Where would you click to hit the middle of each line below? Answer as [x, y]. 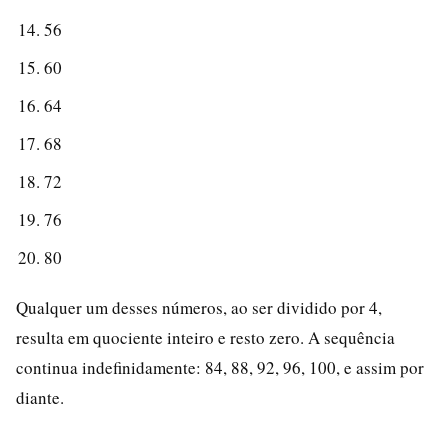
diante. [40, 397]
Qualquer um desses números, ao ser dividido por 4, [199, 307]
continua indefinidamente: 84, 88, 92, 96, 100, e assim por [220, 367]
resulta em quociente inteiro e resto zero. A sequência [205, 337]
